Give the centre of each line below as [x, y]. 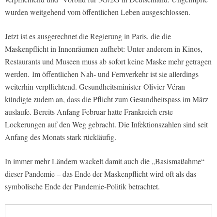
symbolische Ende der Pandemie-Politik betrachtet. [82, 186]
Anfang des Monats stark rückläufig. [61, 137]
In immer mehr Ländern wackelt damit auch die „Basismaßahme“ [105, 161]
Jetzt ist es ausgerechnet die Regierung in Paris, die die [88, 36]
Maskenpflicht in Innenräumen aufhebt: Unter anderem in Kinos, [104, 49]
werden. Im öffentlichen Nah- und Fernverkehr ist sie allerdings [102, 74]
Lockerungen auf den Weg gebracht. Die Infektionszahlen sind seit [106, 124]
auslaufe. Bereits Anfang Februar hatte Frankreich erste [89, 112]
